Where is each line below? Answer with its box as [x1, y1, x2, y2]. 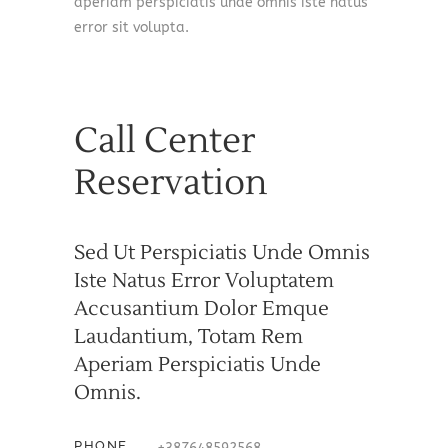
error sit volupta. [74, 19, 189, 36]
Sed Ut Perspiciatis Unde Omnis [74, 240, 370, 266]
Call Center [74, 119, 255, 163]
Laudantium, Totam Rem [74, 324, 303, 350]
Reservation [74, 161, 267, 205]
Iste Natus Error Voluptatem [74, 268, 334, 294]
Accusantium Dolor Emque [74, 296, 329, 322]
